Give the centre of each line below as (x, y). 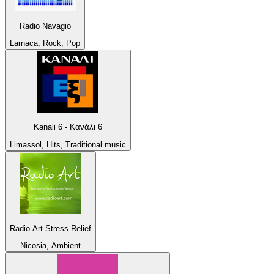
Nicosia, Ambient (50, 246)
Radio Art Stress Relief (50, 228)
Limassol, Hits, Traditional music (68, 144)
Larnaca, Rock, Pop (45, 43)
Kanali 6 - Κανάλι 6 (68, 127)
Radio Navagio (45, 26)
